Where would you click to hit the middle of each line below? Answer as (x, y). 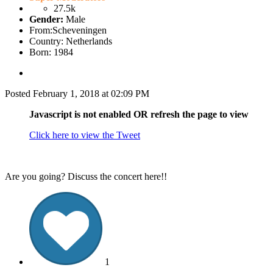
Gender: (46, 19)
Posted (19, 94)
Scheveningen (80, 30)
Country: (46, 41)
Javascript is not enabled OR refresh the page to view (139, 115)
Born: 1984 (51, 52)
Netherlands (89, 41)
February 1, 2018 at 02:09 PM (91, 94)
